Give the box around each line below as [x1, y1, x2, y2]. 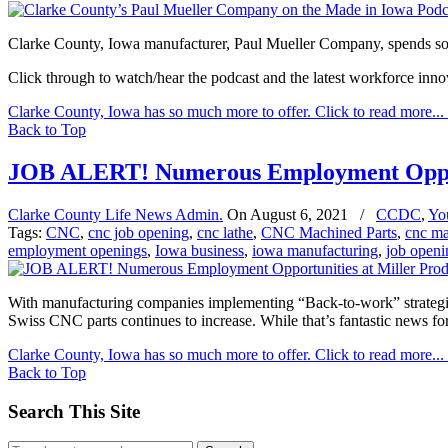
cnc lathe [197, 223, 253, 241]
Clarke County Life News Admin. [8, 205, 223, 223]
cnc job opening [88, 223, 189, 241]
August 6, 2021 [250, 205, 348, 223]
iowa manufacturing [252, 241, 378, 259]
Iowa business [155, 241, 244, 259]
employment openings [8, 241, 147, 259]
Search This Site [8, 400, 140, 422]
